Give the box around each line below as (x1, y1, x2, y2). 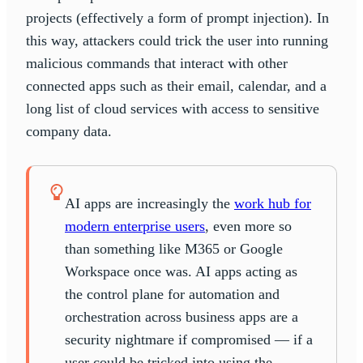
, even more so (205, 217, 292, 234)
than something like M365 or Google (65, 240, 283, 257)
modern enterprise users (65, 217, 205, 234)
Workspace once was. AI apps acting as (65, 263, 297, 280)
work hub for (234, 194, 311, 211)
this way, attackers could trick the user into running (26, 32, 328, 49)
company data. (26, 122, 116, 139)
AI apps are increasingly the (65, 194, 234, 211)
